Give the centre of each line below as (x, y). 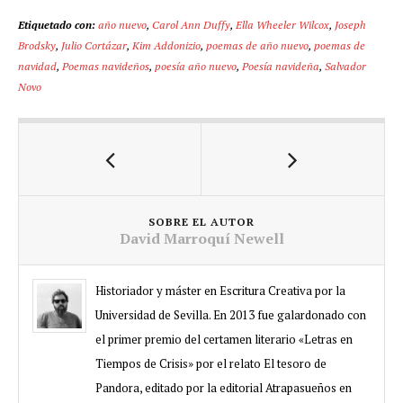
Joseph (350, 24)
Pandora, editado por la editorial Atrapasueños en (224, 387)
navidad (37, 65)
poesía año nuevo (196, 65)
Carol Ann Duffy (191, 24)
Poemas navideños (106, 65)
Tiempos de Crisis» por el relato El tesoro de (211, 363)
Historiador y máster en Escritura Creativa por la (220, 290)
